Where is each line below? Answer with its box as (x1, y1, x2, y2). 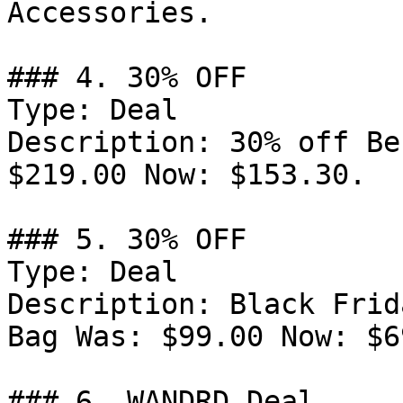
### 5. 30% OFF (7, 223, 246, 255)
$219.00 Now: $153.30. (7, 158, 366, 191)
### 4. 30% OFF (7, 61, 246, 94)
